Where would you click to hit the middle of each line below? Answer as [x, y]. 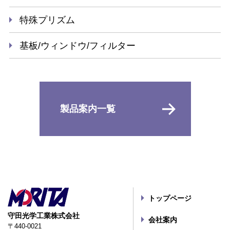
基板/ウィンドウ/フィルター [77, 45]
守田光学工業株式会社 [44, 216]
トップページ [170, 198]
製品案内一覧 [88, 109]
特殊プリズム [47, 20]
